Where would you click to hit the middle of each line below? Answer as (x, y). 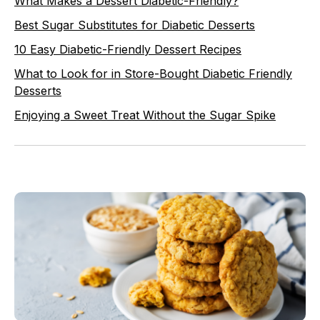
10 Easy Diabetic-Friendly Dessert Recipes (128, 49)
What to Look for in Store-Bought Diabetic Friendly (153, 74)
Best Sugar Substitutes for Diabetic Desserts (135, 25)
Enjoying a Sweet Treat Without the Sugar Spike (145, 115)
